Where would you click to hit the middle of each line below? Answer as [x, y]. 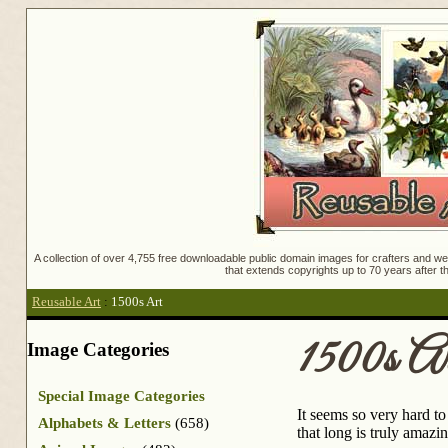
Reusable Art [66, 302]
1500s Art [137, 302]
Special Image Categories [121, 395]
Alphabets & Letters [104, 422]
